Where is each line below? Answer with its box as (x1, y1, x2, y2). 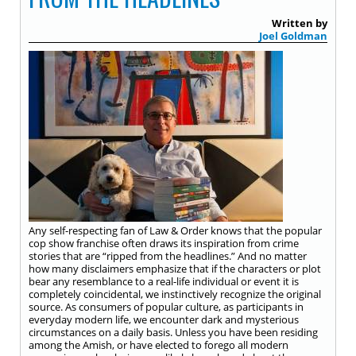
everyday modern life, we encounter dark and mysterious (29, 312, 299, 327)
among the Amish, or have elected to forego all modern (29, 338, 288, 352)
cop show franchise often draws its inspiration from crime (29, 236, 299, 250)
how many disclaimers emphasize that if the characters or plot (29, 261, 321, 276)
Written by (272, 16, 327, 30)
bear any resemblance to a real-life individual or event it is (29, 274, 299, 288)
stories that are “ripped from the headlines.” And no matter (29, 249, 307, 263)
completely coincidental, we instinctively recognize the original (29, 287, 321, 301)
